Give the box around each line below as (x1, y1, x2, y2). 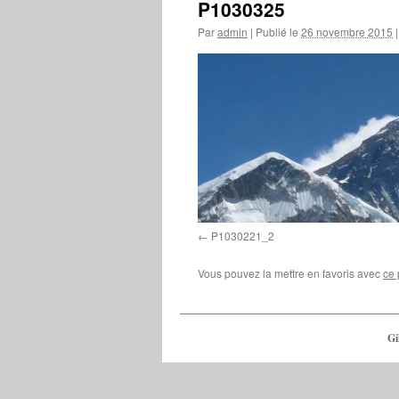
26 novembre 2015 (301, 24, 393, 39)
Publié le (256, 24, 298, 39)
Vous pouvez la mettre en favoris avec (198, 265, 383, 281)
